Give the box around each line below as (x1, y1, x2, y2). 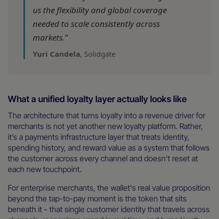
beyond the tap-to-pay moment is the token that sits (8, 193, 187, 203)
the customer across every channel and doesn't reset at (8, 153, 198, 163)
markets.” (33, 31, 67, 43)
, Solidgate (80, 48, 115, 59)
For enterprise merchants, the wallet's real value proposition (8, 182, 210, 193)
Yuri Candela (33, 48, 80, 59)
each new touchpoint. (8, 164, 82, 174)
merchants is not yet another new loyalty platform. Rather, (8, 121, 203, 131)
